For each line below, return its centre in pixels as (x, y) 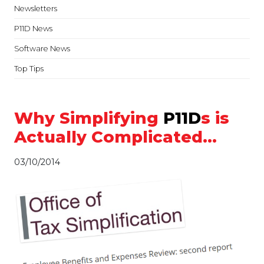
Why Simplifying (89, 118)
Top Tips (29, 69)
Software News (42, 49)
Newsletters (36, 9)
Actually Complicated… (115, 137)
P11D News (33, 29)
